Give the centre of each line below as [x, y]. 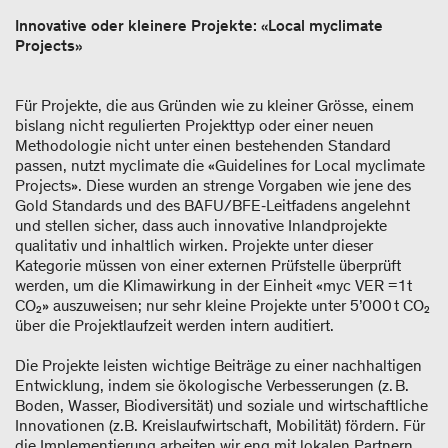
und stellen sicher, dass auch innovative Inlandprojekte [201, 225]
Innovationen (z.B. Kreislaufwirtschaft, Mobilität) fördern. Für [220, 425]
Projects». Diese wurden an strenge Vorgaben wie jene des [213, 185]
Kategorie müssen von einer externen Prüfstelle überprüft [208, 265]
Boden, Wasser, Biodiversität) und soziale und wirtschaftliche [221, 405]
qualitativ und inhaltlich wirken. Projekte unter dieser [194, 245]
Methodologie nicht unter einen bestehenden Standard [203, 145]
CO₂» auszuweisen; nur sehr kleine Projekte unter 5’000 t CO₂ [222, 305]
